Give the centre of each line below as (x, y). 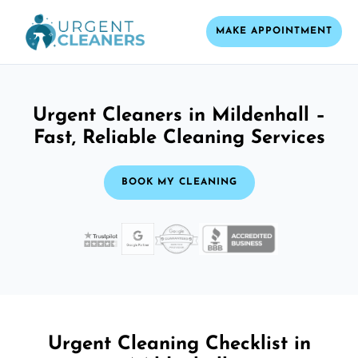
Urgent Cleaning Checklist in (179, 344)
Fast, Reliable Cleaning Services (179, 138)
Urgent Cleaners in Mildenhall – (179, 115)
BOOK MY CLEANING (179, 182)
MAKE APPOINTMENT (274, 32)
